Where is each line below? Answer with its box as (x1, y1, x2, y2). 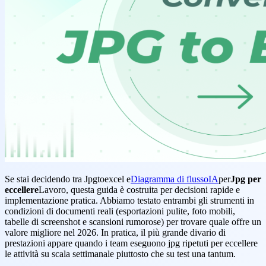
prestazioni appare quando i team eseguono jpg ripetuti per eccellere (5, 237, 258, 248)
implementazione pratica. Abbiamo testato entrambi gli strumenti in (5, 195, 254, 205)
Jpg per (230, 173, 261, 184)
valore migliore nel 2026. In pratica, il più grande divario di (5, 227, 226, 237)
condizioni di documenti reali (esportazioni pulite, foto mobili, (5, 205, 235, 216)
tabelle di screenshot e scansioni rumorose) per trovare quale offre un (5, 216, 261, 227)
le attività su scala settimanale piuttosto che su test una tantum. (5, 248, 236, 259)
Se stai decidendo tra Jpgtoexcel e (5, 173, 131, 184)
